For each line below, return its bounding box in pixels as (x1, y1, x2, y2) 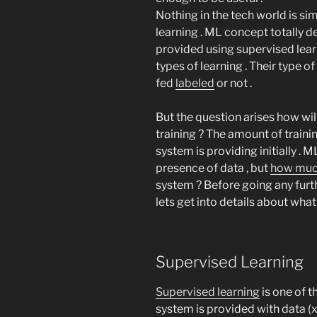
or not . (214, 76, 252, 90)
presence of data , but (156, 161, 270, 175)
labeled (175, 76, 214, 90)
